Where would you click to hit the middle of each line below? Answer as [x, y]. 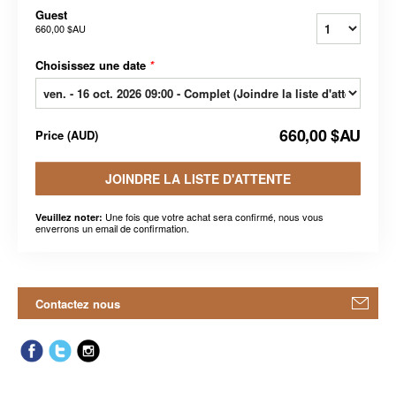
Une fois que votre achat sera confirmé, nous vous [213, 216]
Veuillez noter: [69, 217]
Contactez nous [78, 303]
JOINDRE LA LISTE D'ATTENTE [198, 178]
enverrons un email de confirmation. [112, 228]
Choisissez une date [92, 65]
